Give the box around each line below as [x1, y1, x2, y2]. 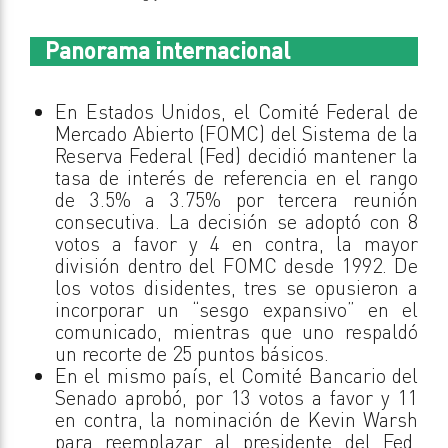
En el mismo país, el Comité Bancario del [55, 363, 418, 389]
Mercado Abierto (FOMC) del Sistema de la [55, 121, 418, 147]
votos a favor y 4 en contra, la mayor [55, 231, 418, 257]
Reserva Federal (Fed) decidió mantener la [55, 143, 418, 169]
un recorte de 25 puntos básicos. [55, 341, 329, 367]
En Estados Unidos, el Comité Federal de [55, 99, 418, 125]
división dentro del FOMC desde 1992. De [55, 253, 418, 279]
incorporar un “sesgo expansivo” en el [55, 297, 418, 323]
